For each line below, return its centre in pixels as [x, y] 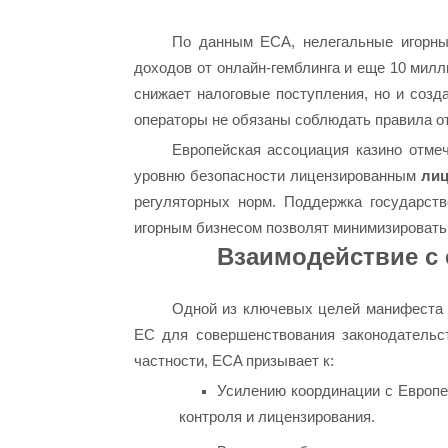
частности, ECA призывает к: [234, 360]
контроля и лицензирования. [277, 416]
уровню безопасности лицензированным [278, 175]
